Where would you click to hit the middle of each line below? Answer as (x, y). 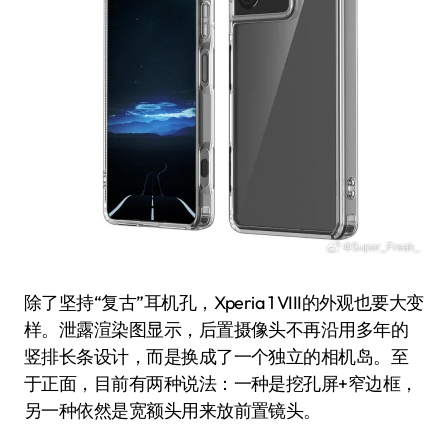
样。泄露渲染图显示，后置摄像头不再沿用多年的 (216, 330)
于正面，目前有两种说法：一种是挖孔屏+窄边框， (221, 384)
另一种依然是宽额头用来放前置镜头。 (172, 411)
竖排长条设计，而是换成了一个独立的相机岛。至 (216, 357)
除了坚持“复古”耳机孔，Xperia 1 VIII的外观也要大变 (224, 303)
